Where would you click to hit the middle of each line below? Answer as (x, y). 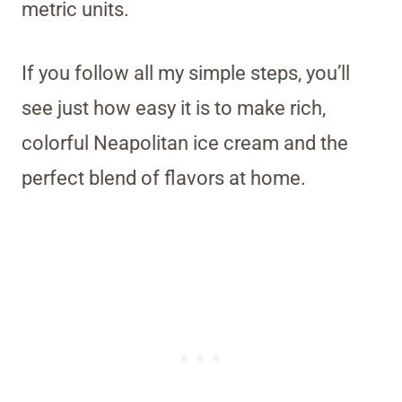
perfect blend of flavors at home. (164, 178)
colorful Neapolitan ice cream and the (185, 143)
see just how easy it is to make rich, (174, 108)
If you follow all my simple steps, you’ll (186, 73)
